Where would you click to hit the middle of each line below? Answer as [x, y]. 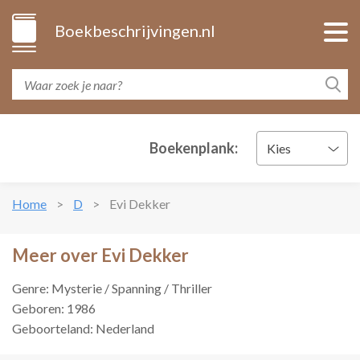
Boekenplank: [194, 148]
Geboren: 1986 [54, 308]
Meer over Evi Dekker [100, 255]
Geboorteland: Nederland [83, 328]
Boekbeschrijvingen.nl [135, 31]
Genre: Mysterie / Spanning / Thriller [112, 288]
